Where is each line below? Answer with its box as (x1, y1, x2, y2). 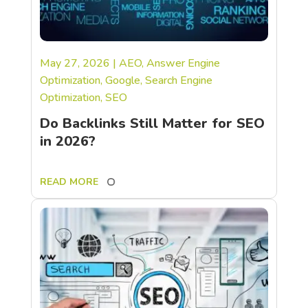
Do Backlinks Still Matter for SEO (39, 113, 265, 133)
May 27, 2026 (39, 55, 110, 71)
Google (104, 72, 140, 88)
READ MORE (39, 175, 98, 188)
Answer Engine (146, 55, 220, 71)
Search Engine (144, 72, 212, 88)
